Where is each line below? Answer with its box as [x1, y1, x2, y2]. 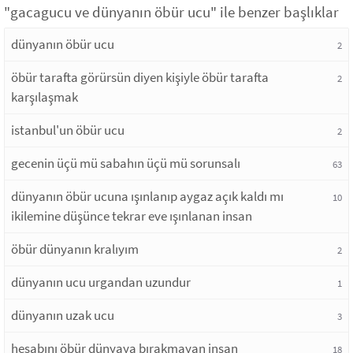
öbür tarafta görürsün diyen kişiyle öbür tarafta [11, 69, 269, 87]
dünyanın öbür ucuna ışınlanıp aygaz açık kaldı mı [11, 188, 284, 206]
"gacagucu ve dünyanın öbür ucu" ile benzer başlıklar [4, 2, 339, 22]
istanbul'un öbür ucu [11, 121, 124, 139]
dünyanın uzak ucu [11, 307, 114, 325]
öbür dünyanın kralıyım [11, 240, 139, 258]
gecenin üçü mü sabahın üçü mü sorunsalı [11, 154, 240, 173]
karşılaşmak [11, 88, 78, 106]
